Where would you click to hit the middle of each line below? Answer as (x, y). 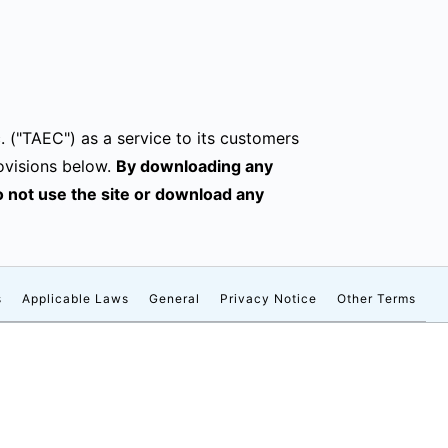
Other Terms (376, 298)
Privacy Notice (268, 298)
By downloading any (194, 166)
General (174, 298)
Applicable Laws (75, 298)
